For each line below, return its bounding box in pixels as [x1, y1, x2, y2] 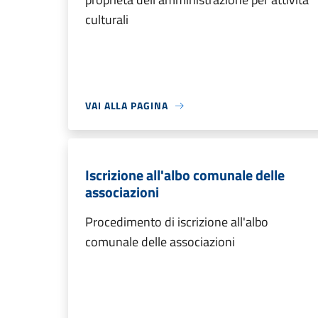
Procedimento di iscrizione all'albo [85, 212, 268, 231]
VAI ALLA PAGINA [85, 98, 168, 113]
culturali [85, 10, 128, 29]
